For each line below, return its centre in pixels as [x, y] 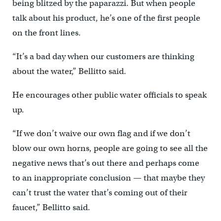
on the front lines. [46, 33]
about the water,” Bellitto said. [69, 72]
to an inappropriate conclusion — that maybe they [108, 178]
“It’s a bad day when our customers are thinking [103, 57]
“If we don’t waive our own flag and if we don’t [101, 134]
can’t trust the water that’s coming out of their [100, 193]
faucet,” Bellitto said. [51, 208]
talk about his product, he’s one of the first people [106, 18]
